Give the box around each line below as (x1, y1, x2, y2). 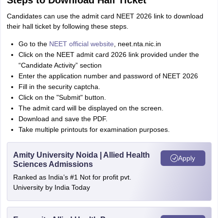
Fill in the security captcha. (18, 83, 100, 91)
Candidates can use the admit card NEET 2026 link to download (6, 12, 203, 20)
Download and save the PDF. (18, 115, 108, 123)
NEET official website (49, 40, 114, 48)
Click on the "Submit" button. (18, 93, 106, 101)
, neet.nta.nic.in (113, 40, 161, 48)
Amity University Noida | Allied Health (13, 151, 150, 159)
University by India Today (13, 183, 90, 191)
